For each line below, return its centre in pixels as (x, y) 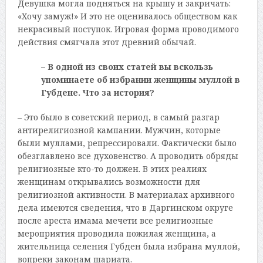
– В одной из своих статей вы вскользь (127, 66)
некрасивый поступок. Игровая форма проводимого (128, 29)
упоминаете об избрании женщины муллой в (140, 79)
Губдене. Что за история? (97, 92)
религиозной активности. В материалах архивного (126, 194)
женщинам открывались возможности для (109, 181)
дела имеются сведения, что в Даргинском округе (125, 207)
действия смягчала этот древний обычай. (107, 42)
